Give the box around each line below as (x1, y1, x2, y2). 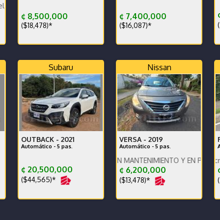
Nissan (147, 62, 171, 72)
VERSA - (119, 135, 148, 143)
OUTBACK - (21, 135, 61, 143)
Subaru (49, 62, 73, 72)
